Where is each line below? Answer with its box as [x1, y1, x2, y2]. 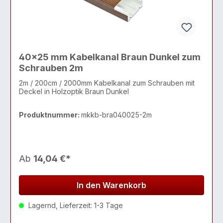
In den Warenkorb [77, 180, 146, 191]
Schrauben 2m [19, 62, 83, 73]
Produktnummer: [19, 111, 81, 119]
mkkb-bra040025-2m [81, 111, 152, 119]
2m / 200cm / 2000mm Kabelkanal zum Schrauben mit [19, 79, 195, 88]
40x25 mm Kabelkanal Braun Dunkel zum [19, 51, 201, 62]
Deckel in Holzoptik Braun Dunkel [85, 87, 129, 96]
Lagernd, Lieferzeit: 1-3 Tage [26, 201, 123, 210]
